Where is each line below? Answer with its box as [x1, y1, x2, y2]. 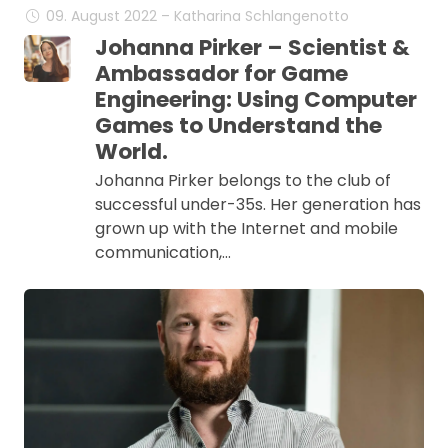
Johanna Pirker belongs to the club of [94, 169, 391, 192]
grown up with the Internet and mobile [94, 217, 398, 240]
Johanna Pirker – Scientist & [94, 32, 410, 63]
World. [94, 136, 168, 167]
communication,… [94, 241, 231, 264]
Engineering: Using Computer [94, 84, 417, 115]
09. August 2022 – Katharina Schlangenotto [45, 6, 349, 26]
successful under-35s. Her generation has [94, 193, 421, 216]
